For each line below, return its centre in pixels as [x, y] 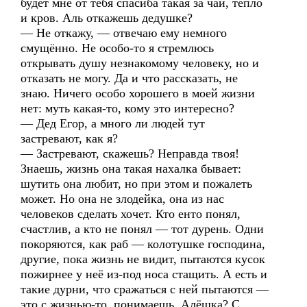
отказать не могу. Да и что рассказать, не [129, 78]
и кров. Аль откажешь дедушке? [107, 18]
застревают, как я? [69, 138]
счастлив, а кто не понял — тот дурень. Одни [142, 229]
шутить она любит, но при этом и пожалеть [136, 184]
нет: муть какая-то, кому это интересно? [127, 108]
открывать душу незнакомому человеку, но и [140, 63]
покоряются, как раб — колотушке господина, [143, 244]
